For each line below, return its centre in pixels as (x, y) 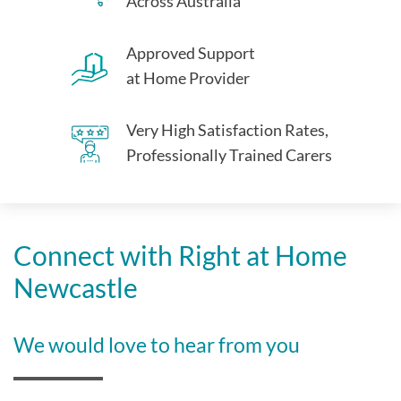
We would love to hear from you (157, 345)
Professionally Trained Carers (229, 155)
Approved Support (191, 53)
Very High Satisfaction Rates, (227, 130)
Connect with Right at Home (180, 255)
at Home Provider (188, 78)
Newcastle (76, 287)
